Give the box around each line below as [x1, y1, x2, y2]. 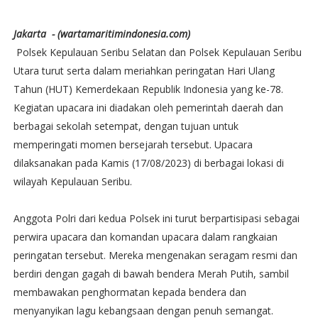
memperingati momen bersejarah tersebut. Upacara [13, 138, 253, 151]
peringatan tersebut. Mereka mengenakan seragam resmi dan [13, 248, 297, 262]
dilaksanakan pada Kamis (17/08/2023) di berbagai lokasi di [13, 156, 284, 170]
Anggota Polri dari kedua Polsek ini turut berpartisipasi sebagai [13, 212, 300, 225]
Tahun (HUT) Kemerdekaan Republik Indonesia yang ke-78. [13, 82, 283, 96]
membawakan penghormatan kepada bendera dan [13, 285, 246, 299]
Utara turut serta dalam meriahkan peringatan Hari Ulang [13, 64, 275, 77]
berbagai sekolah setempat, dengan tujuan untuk [13, 119, 238, 133]
